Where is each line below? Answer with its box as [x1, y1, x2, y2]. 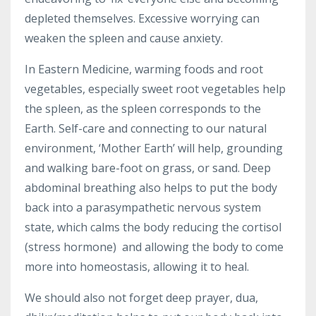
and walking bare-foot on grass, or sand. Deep [25, 159, 271, 176]
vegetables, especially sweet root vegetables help [25, 80, 286, 97]
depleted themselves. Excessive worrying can [25, 10, 260, 26]
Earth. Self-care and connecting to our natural [25, 120, 267, 136]
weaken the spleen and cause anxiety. [25, 30, 223, 46]
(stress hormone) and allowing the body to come [25, 238, 284, 255]
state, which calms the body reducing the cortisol [25, 219, 281, 235]
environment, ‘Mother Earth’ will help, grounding [25, 140, 283, 156]
